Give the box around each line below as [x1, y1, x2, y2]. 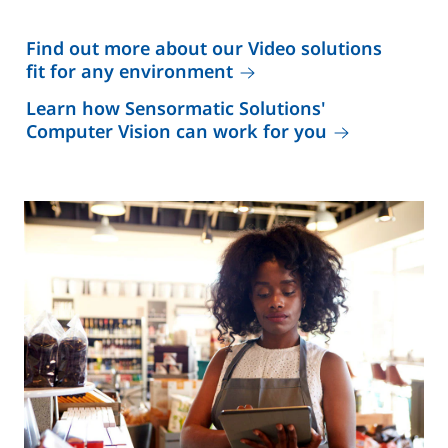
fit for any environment [26, 59, 233, 83]
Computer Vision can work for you [26, 119, 327, 143]
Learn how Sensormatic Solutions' [26, 96, 326, 120]
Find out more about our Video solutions [26, 36, 382, 60]
